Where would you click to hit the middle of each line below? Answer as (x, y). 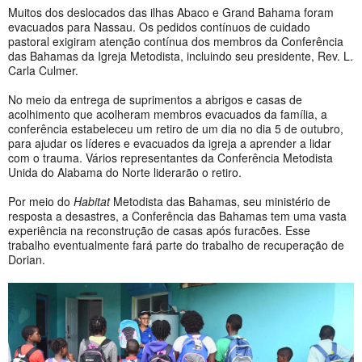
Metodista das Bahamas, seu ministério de (220, 201)
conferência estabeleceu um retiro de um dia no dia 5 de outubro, (176, 128)
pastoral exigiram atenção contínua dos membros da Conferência (176, 41)
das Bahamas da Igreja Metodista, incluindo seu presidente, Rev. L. (181, 55)
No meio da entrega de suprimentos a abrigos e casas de (155, 99)
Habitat (92, 201)
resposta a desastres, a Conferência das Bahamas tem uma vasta (177, 215)
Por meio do (41, 201)
